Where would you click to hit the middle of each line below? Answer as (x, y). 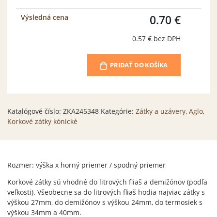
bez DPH (166, 39)
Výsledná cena (45, 17)
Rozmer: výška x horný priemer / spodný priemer (86, 165)
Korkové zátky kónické (42, 121)
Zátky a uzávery (161, 111)
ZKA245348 (81, 111)
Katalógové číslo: (35, 111)
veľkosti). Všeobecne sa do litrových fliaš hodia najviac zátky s (106, 192)
